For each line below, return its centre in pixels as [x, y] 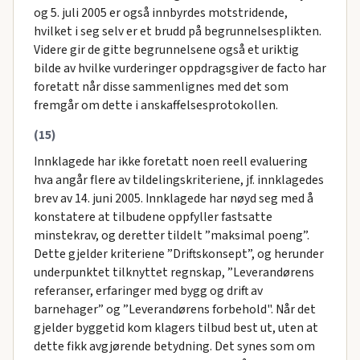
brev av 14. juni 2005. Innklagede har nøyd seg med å [173, 198]
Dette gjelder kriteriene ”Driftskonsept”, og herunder [178, 254]
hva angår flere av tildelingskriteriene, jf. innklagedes [178, 180]
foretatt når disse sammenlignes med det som [161, 86]
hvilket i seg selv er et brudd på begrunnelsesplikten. [177, 31]
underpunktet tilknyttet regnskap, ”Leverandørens [174, 272]
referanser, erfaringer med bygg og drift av [148, 290]
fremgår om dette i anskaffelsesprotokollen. [155, 105]
